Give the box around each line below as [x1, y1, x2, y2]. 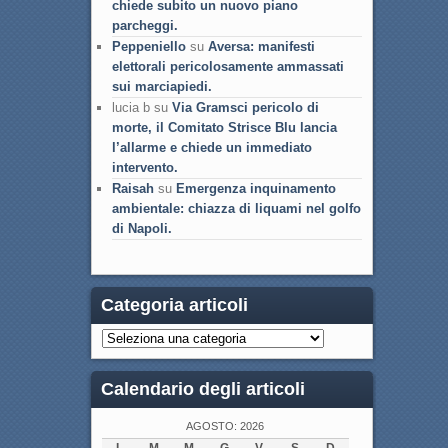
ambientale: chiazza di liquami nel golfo [111, 200, 361, 216]
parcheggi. [111, 17, 178, 33]
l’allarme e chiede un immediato [111, 139, 312, 155]
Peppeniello [111, 38, 186, 54]
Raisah [111, 180, 154, 196]
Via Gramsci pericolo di [171, 99, 319, 115]
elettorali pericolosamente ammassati [111, 58, 344, 74]
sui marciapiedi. [111, 78, 212, 94]
